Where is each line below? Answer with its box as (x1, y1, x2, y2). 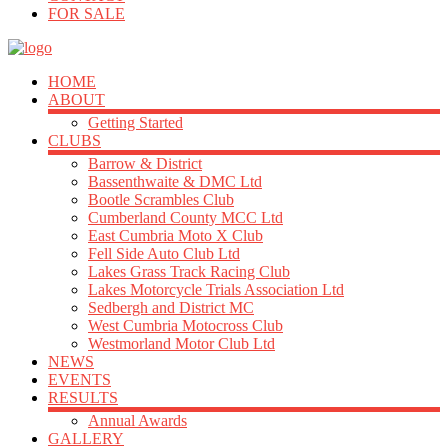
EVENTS (48, 371, 111, 388)
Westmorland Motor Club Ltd (88, 335, 275, 352)
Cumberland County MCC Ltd (88, 209, 283, 226)
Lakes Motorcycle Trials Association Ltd (88, 281, 344, 298)
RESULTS (48, 389, 118, 406)
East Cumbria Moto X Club (88, 227, 263, 244)
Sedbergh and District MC (88, 299, 254, 316)
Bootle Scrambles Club (88, 191, 234, 208)
